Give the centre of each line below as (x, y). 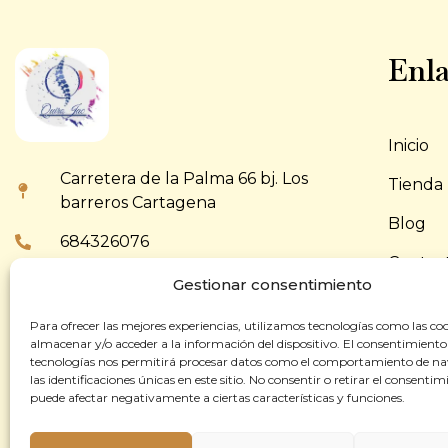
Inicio (408, 145)
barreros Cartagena (138, 203)
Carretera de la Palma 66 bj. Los (184, 179)
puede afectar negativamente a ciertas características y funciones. (217, 397)
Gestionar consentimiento (273, 284)
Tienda (415, 184)
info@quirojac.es (126, 320)
